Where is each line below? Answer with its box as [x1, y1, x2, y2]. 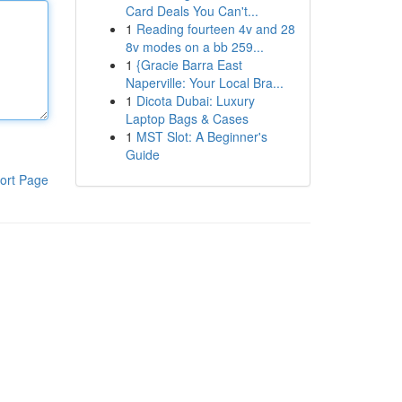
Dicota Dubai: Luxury [135, 92, 255, 109]
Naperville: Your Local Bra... [125, 74, 284, 92]
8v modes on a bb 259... [125, 38, 264, 56]
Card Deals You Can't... [125, 2, 258, 20]
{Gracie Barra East [135, 56, 242, 74]
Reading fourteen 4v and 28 [135, 20, 295, 38]
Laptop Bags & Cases [125, 109, 249, 127]
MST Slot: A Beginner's [135, 127, 267, 145]
